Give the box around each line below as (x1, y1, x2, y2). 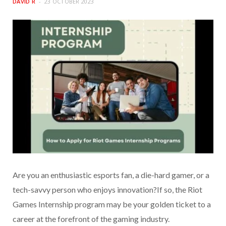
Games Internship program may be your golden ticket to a (13, 199, 211, 209)
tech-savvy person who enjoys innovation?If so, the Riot (13, 185, 202, 195)
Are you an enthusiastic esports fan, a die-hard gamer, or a (13, 170, 209, 180)
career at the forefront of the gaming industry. (13, 214, 169, 224)
